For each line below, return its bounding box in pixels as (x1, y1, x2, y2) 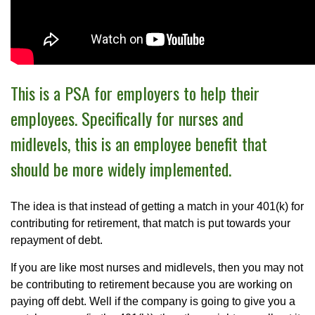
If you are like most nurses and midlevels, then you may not (11, 262, 303, 274)
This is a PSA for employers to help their (11, 80, 259, 106)
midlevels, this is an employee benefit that (11, 131, 267, 157)
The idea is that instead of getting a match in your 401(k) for (11, 200, 304, 213)
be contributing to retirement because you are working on (11, 278, 292, 291)
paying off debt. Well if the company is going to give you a (11, 295, 295, 308)
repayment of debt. (11, 234, 103, 247)
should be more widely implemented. (11, 156, 236, 182)
